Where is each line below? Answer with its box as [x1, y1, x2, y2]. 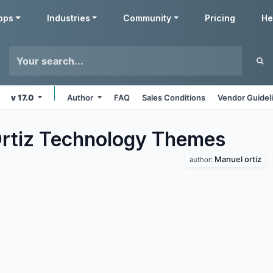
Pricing [205, 13, 236, 23]
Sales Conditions [142, 93, 206, 102]
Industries [46, 13, 90, 23]
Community [123, 13, 172, 23]
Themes [147, 127, 225, 151]
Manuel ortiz [214, 154, 261, 164]
